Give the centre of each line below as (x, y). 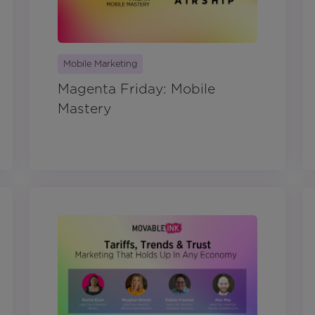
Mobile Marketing (100, 64)
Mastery (84, 109)
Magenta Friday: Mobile (136, 89)
